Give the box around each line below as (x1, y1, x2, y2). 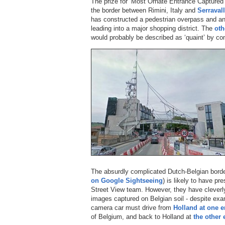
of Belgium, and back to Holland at (91, 212, 193, 220)
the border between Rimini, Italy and (91, 6, 197, 14)
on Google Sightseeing (91, 176, 163, 184)
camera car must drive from (91, 203, 173, 211)
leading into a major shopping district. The (91, 24, 214, 32)
